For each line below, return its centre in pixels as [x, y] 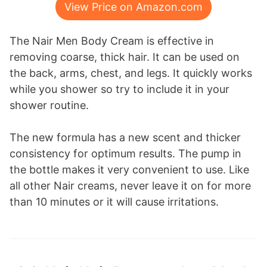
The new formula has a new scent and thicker [125, 138]
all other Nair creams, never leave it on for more [130, 186]
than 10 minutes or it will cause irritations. [114, 202]
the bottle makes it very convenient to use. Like [129, 170]
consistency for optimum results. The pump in [125, 154]
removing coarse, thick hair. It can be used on [125, 57]
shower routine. [49, 105]
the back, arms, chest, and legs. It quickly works [131, 73]
